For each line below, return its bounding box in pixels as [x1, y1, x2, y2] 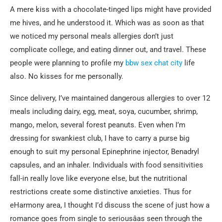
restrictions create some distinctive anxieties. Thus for [10, 187, 191, 196]
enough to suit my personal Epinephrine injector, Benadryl [10, 147, 199, 156]
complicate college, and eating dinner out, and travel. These [10, 45, 206, 54]
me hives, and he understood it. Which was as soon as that [10, 18, 204, 27]
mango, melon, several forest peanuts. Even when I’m [10, 120, 185, 129]
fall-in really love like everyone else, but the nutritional [10, 174, 187, 183]
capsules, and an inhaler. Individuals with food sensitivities [10, 161, 203, 169]
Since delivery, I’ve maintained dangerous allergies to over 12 [10, 94, 210, 103]
